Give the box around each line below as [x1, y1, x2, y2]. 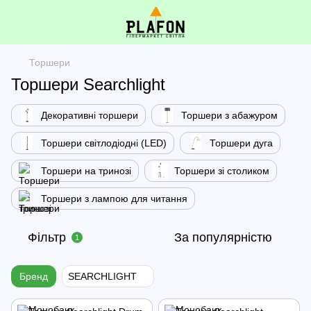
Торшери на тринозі [41, 165, 131, 176]
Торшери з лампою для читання [41, 193, 187, 204]
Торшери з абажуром [181, 110, 278, 121]
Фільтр [28, 230, 66, 244]
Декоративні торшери [41, 110, 138, 121]
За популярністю [174, 230, 272, 244]
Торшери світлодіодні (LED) [41, 137, 167, 149]
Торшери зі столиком [174, 165, 269, 176]
